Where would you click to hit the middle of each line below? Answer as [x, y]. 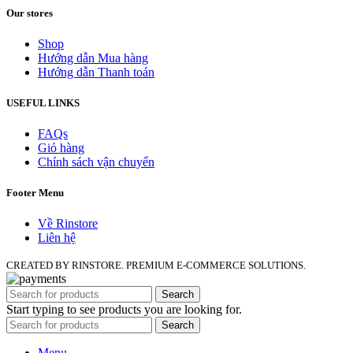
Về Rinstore [68, 224]
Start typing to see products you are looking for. [124, 310]
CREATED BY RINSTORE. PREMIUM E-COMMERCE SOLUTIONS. [156, 266]
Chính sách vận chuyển [96, 162]
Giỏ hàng [61, 148]
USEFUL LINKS [43, 102]
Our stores [30, 13]
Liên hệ [57, 238]
